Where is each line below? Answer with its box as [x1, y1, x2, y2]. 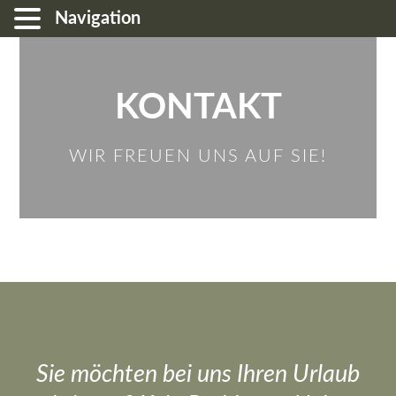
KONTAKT [114, 89, 282, 126]
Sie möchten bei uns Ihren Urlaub [36, 362, 360, 386]
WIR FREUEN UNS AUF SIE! [68, 147, 328, 165]
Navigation [55, 10, 141, 27]
